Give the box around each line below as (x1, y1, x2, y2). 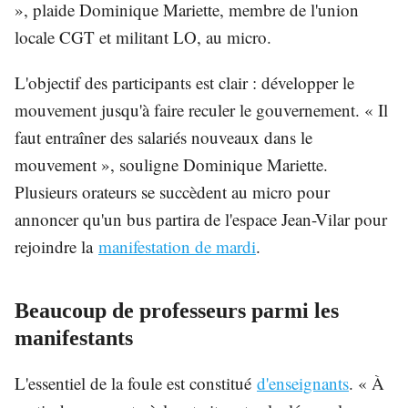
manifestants (15, 326, 133, 351)
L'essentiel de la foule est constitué (15, 372, 251, 395)
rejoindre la (15, 235, 93, 259)
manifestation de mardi (98, 235, 256, 259)
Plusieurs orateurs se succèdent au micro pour (15, 180, 330, 204)
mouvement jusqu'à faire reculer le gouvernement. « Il (15, 98, 388, 122)
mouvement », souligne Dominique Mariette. (15, 153, 328, 177)
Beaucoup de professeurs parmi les (15, 299, 339, 323)
